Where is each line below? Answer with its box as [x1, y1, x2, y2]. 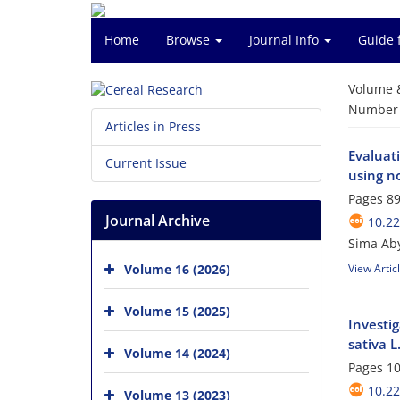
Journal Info [249, 31, 322, 48]
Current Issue [105, 154, 187, 172]
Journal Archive [105, 211, 210, 231]
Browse [166, 31, 213, 48]
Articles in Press [105, 118, 201, 136]
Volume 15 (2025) [124, 303, 230, 320]
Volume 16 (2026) [124, 261, 230, 278]
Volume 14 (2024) [124, 345, 230, 362]
